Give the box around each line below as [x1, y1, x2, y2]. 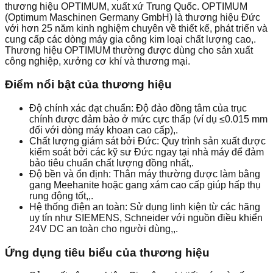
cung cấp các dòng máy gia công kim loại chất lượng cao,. [5, 34, 256, 44]
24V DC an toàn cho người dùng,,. [29, 224, 178, 234]
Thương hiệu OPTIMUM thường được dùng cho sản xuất [5, 44, 253, 55]
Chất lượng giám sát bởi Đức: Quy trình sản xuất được [29, 136, 266, 146]
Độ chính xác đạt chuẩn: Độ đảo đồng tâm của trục [29, 103, 247, 113]
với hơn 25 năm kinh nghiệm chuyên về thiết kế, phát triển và [5, 23, 268, 34]
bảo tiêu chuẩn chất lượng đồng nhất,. [29, 158, 194, 168]
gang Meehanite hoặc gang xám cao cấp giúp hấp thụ [29, 180, 261, 190]
